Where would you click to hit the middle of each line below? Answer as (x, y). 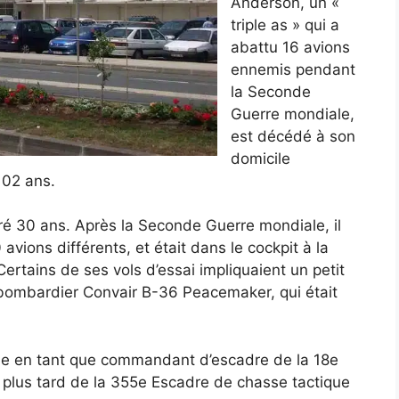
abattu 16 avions (290, 47)
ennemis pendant (293, 69)
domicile (261, 158)
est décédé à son (293, 136)
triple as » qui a (285, 24)
